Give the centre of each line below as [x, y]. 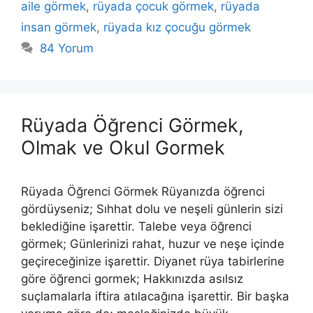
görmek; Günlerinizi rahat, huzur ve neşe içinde [153, 243]
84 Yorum [67, 48]
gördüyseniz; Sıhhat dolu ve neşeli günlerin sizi [152, 209]
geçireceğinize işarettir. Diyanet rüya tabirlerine [153, 261]
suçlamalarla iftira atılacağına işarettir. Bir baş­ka [155, 296]
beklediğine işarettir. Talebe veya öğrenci [136, 226]
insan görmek [59, 27]
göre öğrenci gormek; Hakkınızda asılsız [132, 278]
